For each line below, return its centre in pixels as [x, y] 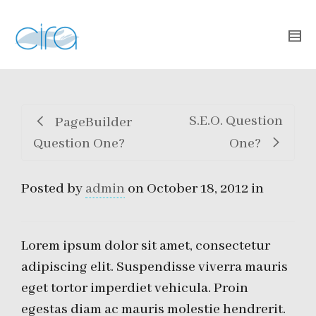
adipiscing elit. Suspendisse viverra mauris [154, 267]
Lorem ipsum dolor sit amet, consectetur [146, 246]
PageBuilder [93, 122]
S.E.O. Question [236, 121]
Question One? [79, 144]
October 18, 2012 [197, 189]
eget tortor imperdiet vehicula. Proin [135, 288]
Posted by [53, 189]
